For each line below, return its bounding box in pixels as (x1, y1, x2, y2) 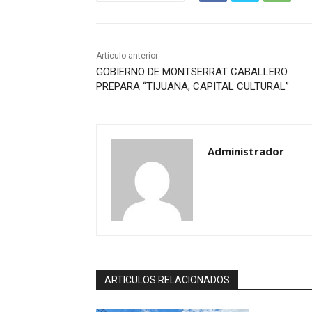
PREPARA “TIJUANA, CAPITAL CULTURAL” (96, 79, 289, 93)
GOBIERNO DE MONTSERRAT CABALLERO (96, 65, 288, 78)
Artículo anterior (96, 50, 158, 61)
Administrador (208, 143, 284, 158)
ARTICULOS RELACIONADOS (104, 274, 230, 286)
